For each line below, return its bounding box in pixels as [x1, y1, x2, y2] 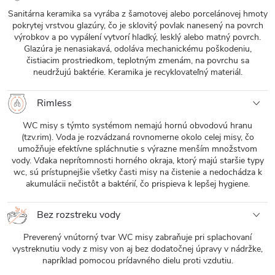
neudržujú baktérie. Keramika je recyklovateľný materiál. [33, 66, 242, 78]
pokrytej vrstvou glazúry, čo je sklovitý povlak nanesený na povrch [12, 20, 263, 31]
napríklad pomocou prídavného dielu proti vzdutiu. [42, 255, 233, 266]
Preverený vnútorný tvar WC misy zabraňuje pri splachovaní [23, 231, 252, 243]
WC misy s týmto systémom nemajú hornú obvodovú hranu [23, 120, 252, 131]
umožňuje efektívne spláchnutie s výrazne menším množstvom [18, 143, 257, 155]
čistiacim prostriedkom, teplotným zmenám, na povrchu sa [26, 55, 249, 66]
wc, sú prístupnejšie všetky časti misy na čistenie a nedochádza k [13, 166, 262, 178]
